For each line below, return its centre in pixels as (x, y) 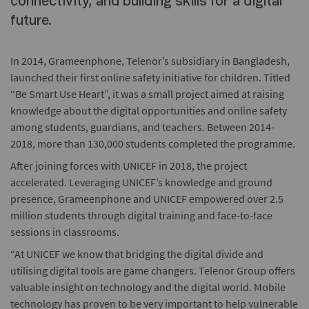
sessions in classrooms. (65, 231)
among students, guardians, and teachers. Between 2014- (142, 127)
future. (31, 20)
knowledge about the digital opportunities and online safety (149, 110)
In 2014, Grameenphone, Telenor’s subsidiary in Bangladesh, (150, 60)
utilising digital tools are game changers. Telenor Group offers (153, 270)
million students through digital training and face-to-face (141, 215)
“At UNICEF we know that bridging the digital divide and (137, 253)
